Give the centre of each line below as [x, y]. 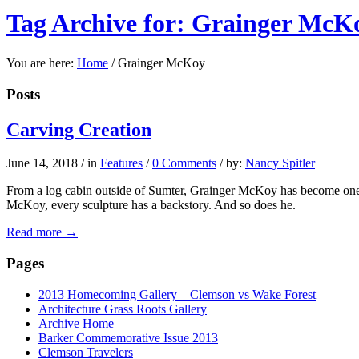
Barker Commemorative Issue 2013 [128, 337]
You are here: [40, 63]
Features [121, 163]
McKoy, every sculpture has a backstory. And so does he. [151, 205]
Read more [34, 232]
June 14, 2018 [42, 163]
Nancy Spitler [280, 163]
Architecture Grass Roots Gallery [123, 309]
